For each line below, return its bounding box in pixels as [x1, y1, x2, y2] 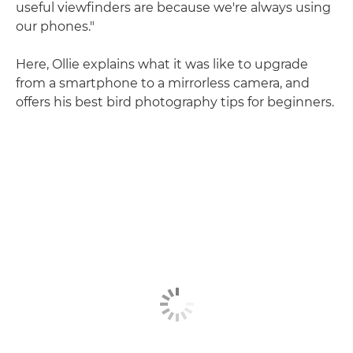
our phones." [16, 18, 95, 34]
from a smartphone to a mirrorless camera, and [16, 75, 310, 91]
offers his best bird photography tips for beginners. [16, 94, 334, 110]
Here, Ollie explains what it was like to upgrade [16, 56, 308, 72]
